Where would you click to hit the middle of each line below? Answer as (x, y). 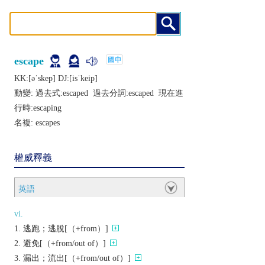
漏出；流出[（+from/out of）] (77, 258)
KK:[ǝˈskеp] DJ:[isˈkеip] (56, 78)
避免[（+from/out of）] (64, 243)
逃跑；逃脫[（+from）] (66, 229)
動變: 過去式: (38, 93)
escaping (47, 108)
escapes (48, 123)
